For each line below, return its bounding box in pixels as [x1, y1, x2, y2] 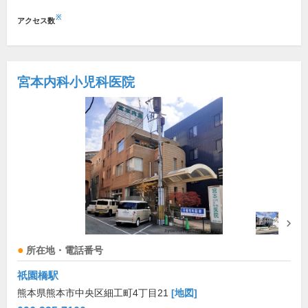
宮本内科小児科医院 [17, 75, 135, 89]
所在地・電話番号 [26, 245, 103, 256]
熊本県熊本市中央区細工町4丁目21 [17, 287, 171, 298]
